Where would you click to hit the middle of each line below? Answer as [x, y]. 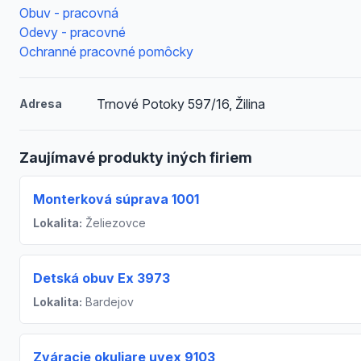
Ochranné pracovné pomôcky [106, 52]
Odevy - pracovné [73, 32]
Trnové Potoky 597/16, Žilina [180, 104]
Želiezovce [114, 223]
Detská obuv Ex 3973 [102, 278]
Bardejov [108, 302]
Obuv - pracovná [69, 13]
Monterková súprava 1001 [116, 199]
